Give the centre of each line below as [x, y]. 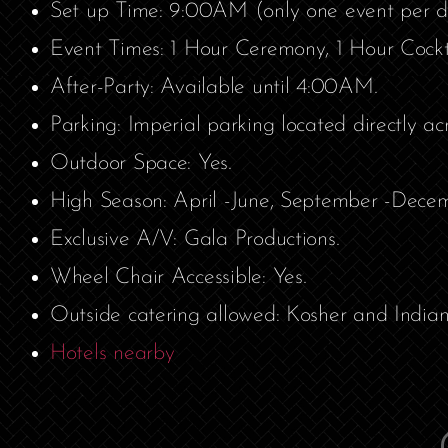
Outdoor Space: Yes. [141, 164]
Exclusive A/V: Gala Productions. [195, 240]
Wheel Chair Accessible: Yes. [178, 278]
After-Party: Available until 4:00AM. [214, 88]
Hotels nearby [112, 354]
